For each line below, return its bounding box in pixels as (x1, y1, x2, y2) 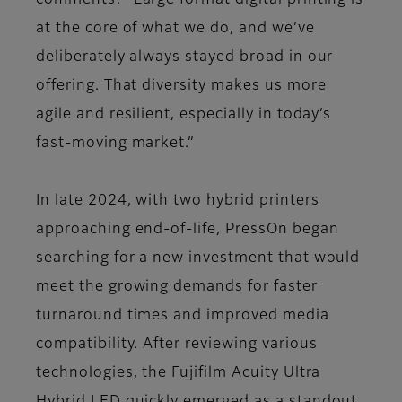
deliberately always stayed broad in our (36, 50, 334, 66)
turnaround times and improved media (36, 309, 329, 324)
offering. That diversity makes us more (36, 79, 327, 94)
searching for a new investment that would (36, 251, 361, 267)
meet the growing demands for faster (36, 280, 318, 295)
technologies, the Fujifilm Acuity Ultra (36, 366, 321, 381)
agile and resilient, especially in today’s (36, 108, 332, 123)
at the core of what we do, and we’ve (36, 22, 315, 37)
